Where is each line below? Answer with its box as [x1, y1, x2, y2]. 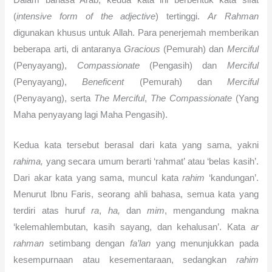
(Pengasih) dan [139, 60, 227, 70]
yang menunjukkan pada [151, 239, 259, 249]
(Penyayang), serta [13, 93, 95, 103]
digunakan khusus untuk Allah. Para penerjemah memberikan [13, 27, 259, 38]
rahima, [13, 157, 44, 167]
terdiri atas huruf [13, 206, 92, 216]
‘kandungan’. [205, 173, 259, 183]
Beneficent [82, 76, 124, 87]
